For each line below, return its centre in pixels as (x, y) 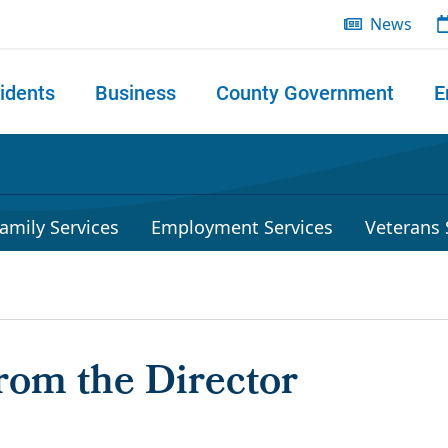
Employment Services (242, 227)
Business (135, 92)
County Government (305, 92)
